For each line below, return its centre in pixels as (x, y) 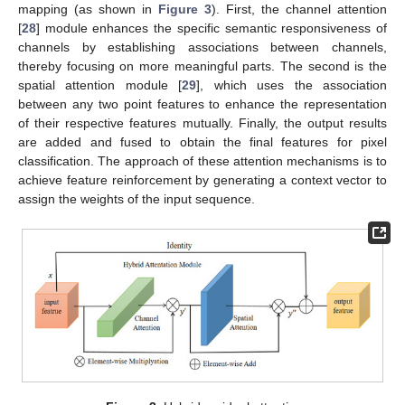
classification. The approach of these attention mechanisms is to (202, 160)
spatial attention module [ (100, 85)
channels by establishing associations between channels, (202, 47)
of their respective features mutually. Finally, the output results (202, 122)
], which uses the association (292, 85)
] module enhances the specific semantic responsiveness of (212, 28)
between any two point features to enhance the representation (202, 104)
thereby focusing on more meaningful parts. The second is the (202, 66)
